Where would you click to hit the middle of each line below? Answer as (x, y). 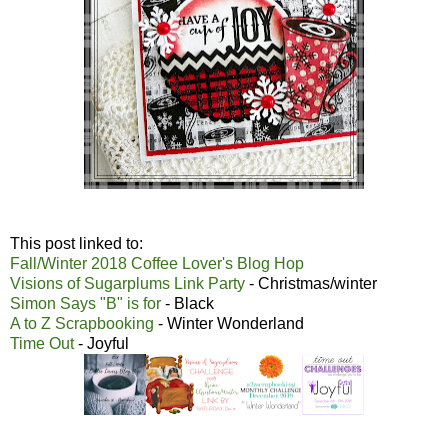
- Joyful (101, 344)
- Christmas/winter (313, 284)
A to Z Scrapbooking (82, 324)
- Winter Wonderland (229, 324)
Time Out (42, 344)
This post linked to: (76, 244)
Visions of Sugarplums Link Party (129, 284)
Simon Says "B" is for (85, 304)
